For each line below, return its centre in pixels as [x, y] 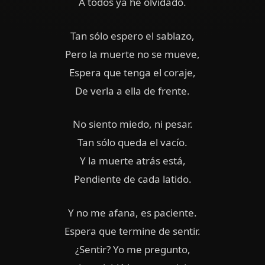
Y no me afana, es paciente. [132, 212]
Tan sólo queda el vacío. [132, 143]
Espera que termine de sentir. [132, 231]
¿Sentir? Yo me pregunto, [132, 249]
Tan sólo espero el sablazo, [132, 35]
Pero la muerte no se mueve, [132, 54]
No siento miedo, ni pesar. [132, 124]
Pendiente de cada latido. [132, 179]
